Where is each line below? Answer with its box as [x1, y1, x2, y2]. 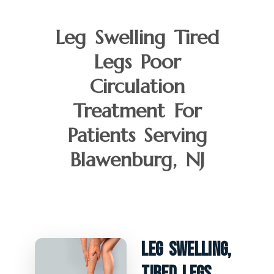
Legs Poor [94, 50, 180, 75]
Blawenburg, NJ [69, 147, 205, 172]
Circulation [89, 74, 185, 99]
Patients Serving [67, 123, 207, 148]
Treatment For [73, 98, 201, 124]
